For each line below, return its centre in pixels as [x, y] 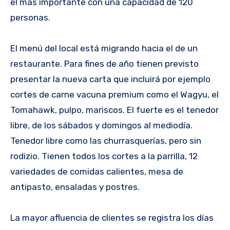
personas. [30, 17]
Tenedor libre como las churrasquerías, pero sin [106, 140]
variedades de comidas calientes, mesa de [97, 171]
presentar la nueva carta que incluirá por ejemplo [110, 79]
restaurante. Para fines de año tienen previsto [104, 63]
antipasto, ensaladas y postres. [75, 187]
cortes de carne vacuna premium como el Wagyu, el [114, 94]
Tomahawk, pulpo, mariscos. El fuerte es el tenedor [114, 110]
